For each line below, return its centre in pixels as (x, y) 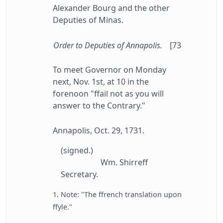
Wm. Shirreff (124, 162)
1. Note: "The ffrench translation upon (117, 194)
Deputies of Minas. (88, 20)
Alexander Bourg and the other (111, 8)
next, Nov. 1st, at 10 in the (101, 82)
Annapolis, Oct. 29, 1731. (99, 130)
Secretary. (79, 174)
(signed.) (77, 150)
